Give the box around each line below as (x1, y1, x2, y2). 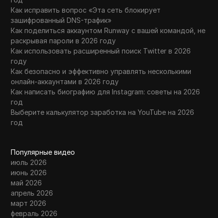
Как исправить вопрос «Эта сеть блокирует (11, 5, 161, 14)
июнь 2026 (11, 168, 47, 177)
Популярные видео (11, 147, 75, 156)
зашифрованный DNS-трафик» (11, 16, 112, 24)
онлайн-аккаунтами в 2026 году (11, 77, 119, 86)
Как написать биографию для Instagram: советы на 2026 (11, 87, 200, 96)
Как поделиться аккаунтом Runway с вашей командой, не (11, 26, 206, 35)
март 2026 (11, 199, 47, 207)
